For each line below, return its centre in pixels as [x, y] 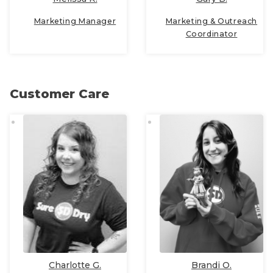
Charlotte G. [75, 265]
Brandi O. [211, 265]
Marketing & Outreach [211, 21]
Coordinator [211, 34]
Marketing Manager [75, 21]
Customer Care [59, 94]
